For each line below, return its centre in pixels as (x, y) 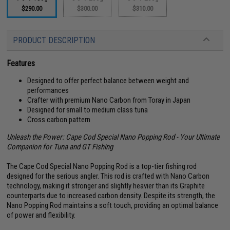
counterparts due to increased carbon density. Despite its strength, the (111, 196)
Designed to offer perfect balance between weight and (108, 81)
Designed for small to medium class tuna (88, 110)
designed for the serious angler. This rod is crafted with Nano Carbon (108, 176)
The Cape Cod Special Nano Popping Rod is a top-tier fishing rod (102, 166)
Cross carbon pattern (59, 120)
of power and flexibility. (41, 215)
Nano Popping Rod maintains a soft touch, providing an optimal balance (113, 205)
